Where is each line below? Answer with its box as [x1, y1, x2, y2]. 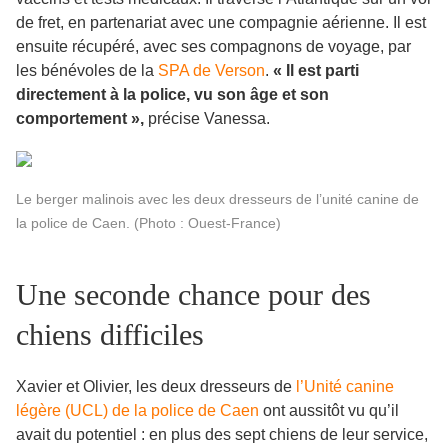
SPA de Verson [158, 62, 265, 80]
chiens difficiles [16, 318, 204, 352]
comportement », [16, 110, 144, 128]
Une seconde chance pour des [16, 278, 371, 312]
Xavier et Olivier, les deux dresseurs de [16, 378, 292, 396]
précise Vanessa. [148, 110, 270, 128]
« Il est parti [273, 62, 359, 80]
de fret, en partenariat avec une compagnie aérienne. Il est [16, 14, 426, 32]
